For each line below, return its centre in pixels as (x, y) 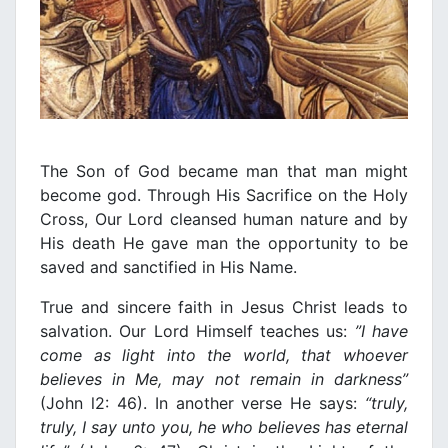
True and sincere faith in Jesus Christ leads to (224, 307)
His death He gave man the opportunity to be (224, 243)
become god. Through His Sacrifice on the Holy (224, 195)
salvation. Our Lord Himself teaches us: (197, 331)
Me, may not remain (218, 379)
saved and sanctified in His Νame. (168, 267)
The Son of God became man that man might (224, 171)
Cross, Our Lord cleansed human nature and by (224, 219)
